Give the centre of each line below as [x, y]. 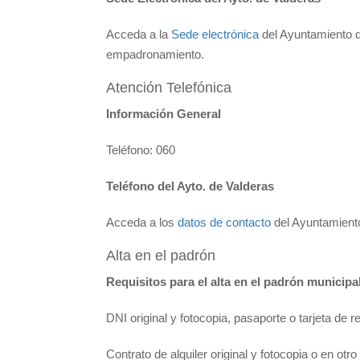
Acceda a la [139, 34]
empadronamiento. [155, 54]
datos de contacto [224, 222]
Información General [164, 113]
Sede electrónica [215, 34]
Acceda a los [142, 222]
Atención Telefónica [169, 87]
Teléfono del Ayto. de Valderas [190, 186]
